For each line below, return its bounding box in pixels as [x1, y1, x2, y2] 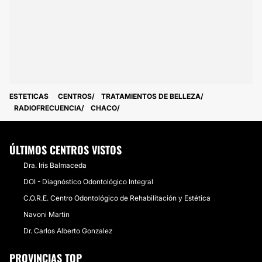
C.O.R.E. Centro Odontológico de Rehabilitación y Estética [23, 194, 211, 202]
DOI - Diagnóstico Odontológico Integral [23, 177, 153, 186]
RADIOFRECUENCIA [14, 104, 81, 112]
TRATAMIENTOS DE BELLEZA [101, 92, 201, 101]
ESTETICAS [9, 92, 49, 101]
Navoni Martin [23, 210, 70, 219]
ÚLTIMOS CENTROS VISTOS [9, 142, 122, 157]
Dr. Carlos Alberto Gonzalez [23, 226, 112, 235]
